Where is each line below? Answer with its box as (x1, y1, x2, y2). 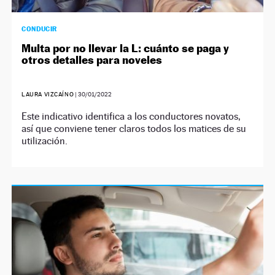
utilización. (21, 134, 68, 147)
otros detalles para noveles (21, 53, 163, 66)
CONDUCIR (21, 24, 57, 33)
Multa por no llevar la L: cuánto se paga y (21, 41, 230, 55)
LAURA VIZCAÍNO (21, 90, 74, 98)
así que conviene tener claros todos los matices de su (21, 122, 247, 134)
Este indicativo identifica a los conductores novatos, (21, 110, 241, 122)
